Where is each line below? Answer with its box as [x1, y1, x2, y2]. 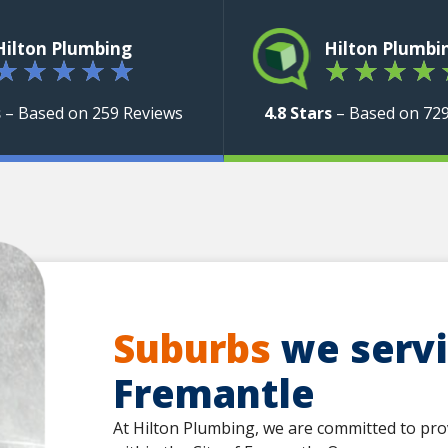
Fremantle [112, 366, 315, 419]
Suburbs [112, 321, 271, 374]
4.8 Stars [264, 102, 333, 124]
